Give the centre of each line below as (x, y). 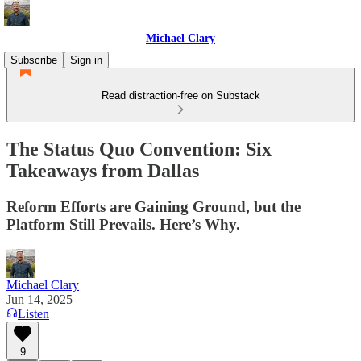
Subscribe (34, 60)
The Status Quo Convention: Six (139, 149)
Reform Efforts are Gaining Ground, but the (154, 206)
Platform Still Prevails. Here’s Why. (123, 224)
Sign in (86, 60)
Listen (33, 313)
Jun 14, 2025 (39, 299)
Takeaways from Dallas (103, 170)
